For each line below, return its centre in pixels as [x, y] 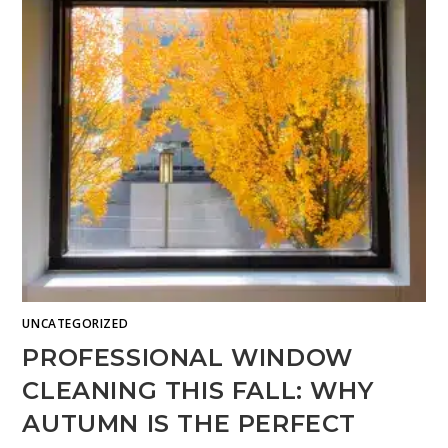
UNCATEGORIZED [75, 324]
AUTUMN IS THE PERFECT [189, 424]
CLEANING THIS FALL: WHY [198, 391]
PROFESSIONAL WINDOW [187, 358]
